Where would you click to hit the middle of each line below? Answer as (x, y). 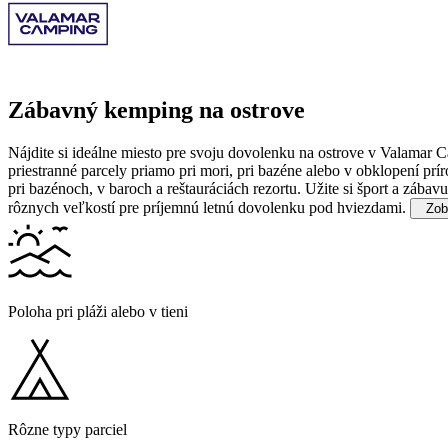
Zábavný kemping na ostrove (156, 110)
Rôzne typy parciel (67, 430)
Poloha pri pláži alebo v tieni (98, 312)
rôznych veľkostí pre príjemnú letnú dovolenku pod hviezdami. (207, 208)
